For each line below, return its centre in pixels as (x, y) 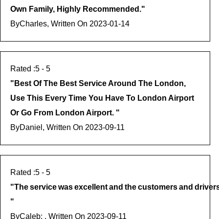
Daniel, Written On (52, 128)
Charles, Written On (55, 24)
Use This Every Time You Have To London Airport (102, 98)
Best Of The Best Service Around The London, (100, 84)
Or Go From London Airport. (63, 113)
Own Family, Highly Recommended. (76, 9)
